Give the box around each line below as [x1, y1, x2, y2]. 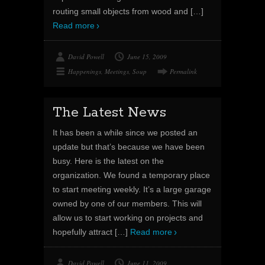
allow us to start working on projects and [53, 213, 203, 222]
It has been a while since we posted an [53, 128, 198, 137]
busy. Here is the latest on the [53, 156, 164, 166]
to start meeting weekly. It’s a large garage [53, 185, 211, 194]
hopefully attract [53, 227, 115, 237]
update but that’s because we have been [53, 142, 205, 151]
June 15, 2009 [127, 52, 167, 61]
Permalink [170, 67, 197, 76]
